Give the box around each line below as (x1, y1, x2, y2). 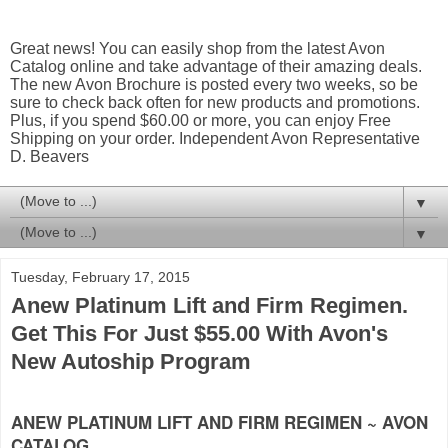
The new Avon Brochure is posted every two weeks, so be (10, 76, 418, 93)
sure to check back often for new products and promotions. (10, 94, 420, 111)
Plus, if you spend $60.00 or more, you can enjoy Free (10, 112, 391, 129)
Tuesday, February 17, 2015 (11, 269, 190, 285)
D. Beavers (10, 148, 89, 165)
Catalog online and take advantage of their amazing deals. (10, 58, 422, 75)
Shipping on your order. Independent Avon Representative (10, 130, 420, 147)
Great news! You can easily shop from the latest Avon (10, 40, 385, 57)
